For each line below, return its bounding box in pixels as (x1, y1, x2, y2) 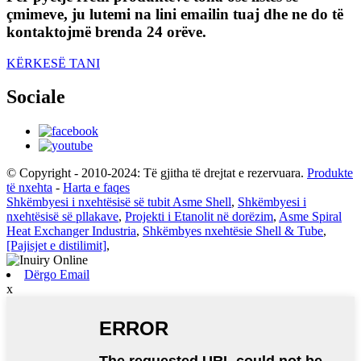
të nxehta (6, 180, 52, 195)
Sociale (6, 86, 65, 108)
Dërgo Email (24, 268, 89, 282)
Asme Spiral (279, 210, 342, 224)
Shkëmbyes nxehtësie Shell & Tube (143, 224, 323, 239)
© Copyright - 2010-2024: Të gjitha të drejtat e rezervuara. (6, 166, 304, 180)
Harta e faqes (63, 180, 130, 195)
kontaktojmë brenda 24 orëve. (6, 23, 206, 40)
